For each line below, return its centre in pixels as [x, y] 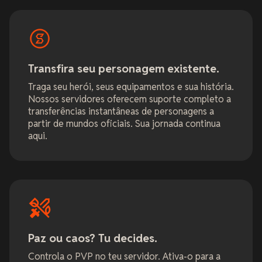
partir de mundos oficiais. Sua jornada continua [124, 123]
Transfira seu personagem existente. [124, 68]
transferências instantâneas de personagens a [121, 111]
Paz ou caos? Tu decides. [93, 238]
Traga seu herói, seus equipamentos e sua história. [131, 87]
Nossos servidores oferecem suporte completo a [130, 99]
